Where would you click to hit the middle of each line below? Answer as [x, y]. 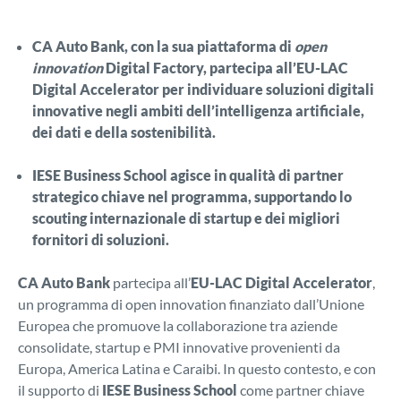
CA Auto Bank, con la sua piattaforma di [163, 47]
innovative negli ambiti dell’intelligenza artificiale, [198, 111]
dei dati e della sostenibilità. [124, 132]
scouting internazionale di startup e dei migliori [186, 218]
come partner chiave [301, 390]
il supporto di [60, 390]
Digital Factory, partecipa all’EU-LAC [226, 68]
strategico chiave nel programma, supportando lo [192, 197]
